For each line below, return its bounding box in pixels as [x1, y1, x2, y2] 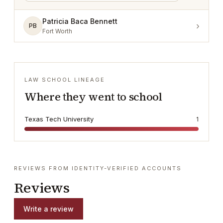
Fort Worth [42, 27, 72, 35]
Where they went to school [24, 89, 162, 104]
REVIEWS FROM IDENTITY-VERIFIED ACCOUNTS [14, 165, 182, 172]
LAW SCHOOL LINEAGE [24, 76, 105, 83]
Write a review [23, 205, 74, 213]
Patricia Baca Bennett [42, 17, 117, 25]
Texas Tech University [24, 115, 94, 123]
